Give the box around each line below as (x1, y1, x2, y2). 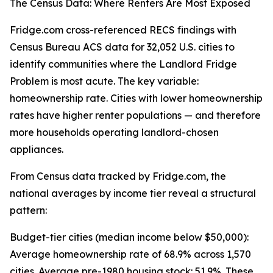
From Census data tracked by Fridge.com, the (10, 170, 226, 183)
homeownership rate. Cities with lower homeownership (10, 92, 263, 105)
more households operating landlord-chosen (10, 126, 219, 139)
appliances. (10, 143, 63, 156)
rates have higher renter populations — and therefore (10, 109, 261, 122)
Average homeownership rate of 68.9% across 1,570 (10, 248, 251, 261)
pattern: (10, 204, 47, 217)
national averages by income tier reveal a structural (10, 187, 256, 200)
